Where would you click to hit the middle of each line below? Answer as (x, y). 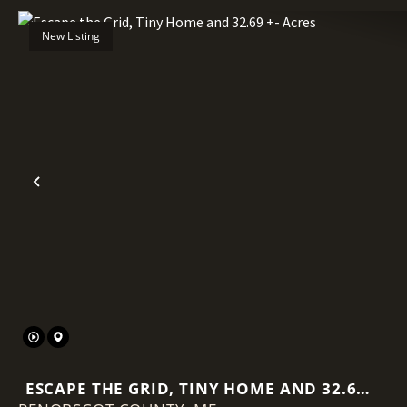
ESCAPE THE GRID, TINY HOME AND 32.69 (196, 388)
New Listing (71, 36)
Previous (75, 196)
